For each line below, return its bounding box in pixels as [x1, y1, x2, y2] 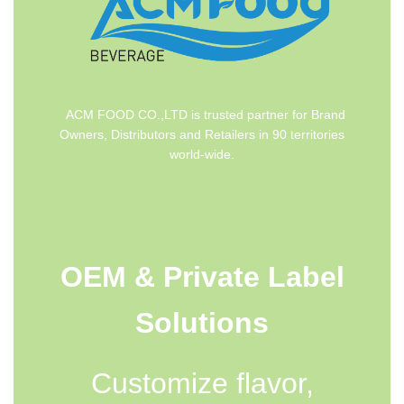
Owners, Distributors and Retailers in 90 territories [60, 127, 344, 142]
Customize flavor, [90, 366, 314, 399]
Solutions [135, 306, 269, 339]
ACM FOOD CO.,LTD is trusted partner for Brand [59, 107, 345, 123]
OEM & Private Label [60, 260, 344, 293]
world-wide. [170, 147, 234, 162]
